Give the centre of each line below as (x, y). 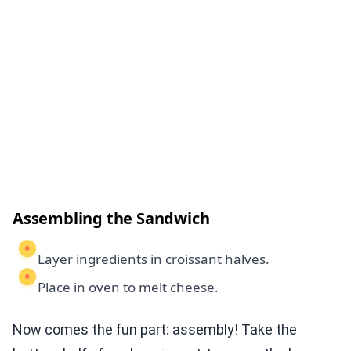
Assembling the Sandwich (111, 219)
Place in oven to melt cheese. (128, 288)
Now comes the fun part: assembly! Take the (155, 330)
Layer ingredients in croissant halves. (154, 259)
